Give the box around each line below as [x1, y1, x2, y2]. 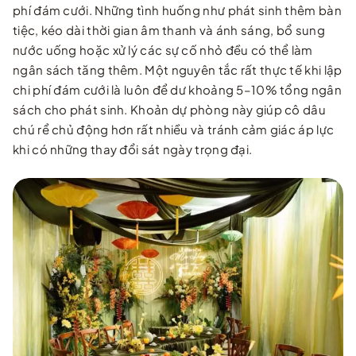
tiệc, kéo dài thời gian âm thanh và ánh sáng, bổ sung [13, 21, 325, 37]
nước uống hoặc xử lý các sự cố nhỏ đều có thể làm [13, 41, 313, 57]
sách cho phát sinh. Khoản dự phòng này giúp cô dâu [13, 101, 327, 117]
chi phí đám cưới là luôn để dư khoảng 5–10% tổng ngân [13, 81, 342, 97]
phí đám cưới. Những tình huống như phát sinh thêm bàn [13, 2, 342, 17]
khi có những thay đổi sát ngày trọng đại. [13, 141, 253, 157]
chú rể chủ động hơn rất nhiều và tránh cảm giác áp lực [13, 121, 335, 137]
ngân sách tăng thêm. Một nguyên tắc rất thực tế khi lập [13, 61, 342, 77]
